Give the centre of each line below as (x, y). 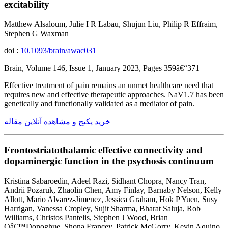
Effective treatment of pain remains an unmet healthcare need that (109, 85)
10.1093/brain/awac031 (58, 50)
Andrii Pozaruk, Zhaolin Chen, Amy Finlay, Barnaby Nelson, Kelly (113, 190)
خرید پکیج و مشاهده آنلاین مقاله (57, 121)
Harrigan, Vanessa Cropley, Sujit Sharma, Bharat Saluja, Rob (102, 209)
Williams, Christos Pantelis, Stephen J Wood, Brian (86, 218)
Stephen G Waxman (36, 33)
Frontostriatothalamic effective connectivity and (103, 150)
